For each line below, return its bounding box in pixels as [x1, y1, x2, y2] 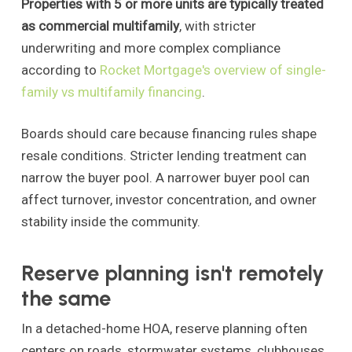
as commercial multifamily [20, 17, 179, 34]
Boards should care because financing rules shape [20, 126, 317, 142]
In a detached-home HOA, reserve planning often [20, 320, 307, 336]
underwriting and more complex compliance [20, 39, 280, 56]
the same [20, 284, 111, 311]
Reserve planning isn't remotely [20, 259, 324, 286]
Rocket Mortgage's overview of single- [99, 61, 326, 78]
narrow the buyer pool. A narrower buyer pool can [20, 170, 310, 186]
